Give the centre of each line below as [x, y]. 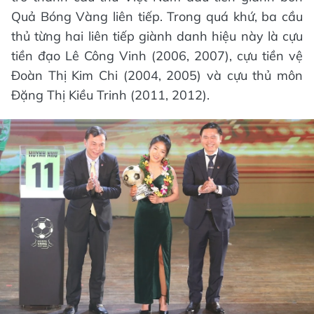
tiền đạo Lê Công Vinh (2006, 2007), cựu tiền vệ [157, 55]
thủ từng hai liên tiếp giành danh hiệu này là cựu [157, 36]
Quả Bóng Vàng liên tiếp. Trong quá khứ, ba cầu [157, 16]
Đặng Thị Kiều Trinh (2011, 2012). [110, 95]
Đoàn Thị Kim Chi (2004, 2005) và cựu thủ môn [157, 75]
